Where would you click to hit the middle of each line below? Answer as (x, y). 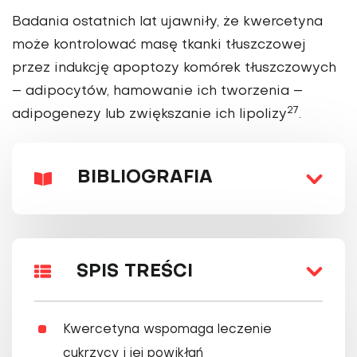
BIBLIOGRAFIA (145, 178)
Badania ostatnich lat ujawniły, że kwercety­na (167, 23)
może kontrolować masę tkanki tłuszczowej (159, 46)
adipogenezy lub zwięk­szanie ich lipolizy (149, 115)
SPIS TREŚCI (135, 272)
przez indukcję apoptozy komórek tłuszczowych (174, 69)
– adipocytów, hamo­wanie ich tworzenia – (157, 92)
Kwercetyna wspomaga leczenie (167, 330)
